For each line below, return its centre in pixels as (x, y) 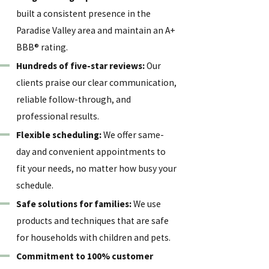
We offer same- (133, 134)
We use (147, 204)
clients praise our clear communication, (97, 82)
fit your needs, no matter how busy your (97, 168)
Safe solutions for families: (74, 204)
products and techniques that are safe (93, 220)
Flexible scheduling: (59, 134)
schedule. (35, 185)
